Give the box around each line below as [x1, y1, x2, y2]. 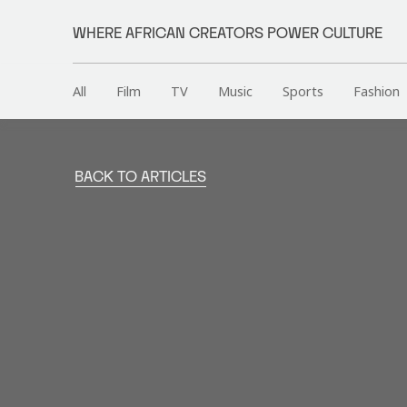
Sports [283, 82, 323, 100]
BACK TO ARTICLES [74, 168, 206, 186]
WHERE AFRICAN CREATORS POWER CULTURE [73, 25, 382, 43]
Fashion [353, 82, 400, 100]
